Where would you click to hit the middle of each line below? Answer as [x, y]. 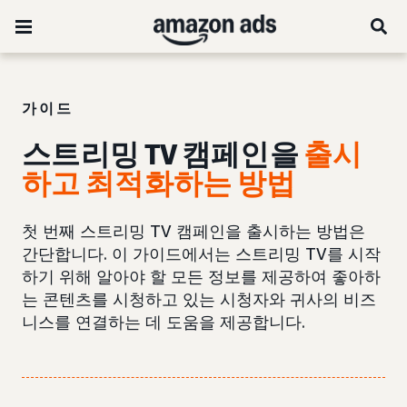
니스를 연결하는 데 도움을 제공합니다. [164, 322]
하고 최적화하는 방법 [159, 184]
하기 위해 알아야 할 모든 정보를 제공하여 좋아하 [201, 276]
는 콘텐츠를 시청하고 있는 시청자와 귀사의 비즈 [199, 299]
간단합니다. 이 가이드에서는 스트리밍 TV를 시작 [201, 253]
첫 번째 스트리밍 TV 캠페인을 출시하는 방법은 [194, 231]
